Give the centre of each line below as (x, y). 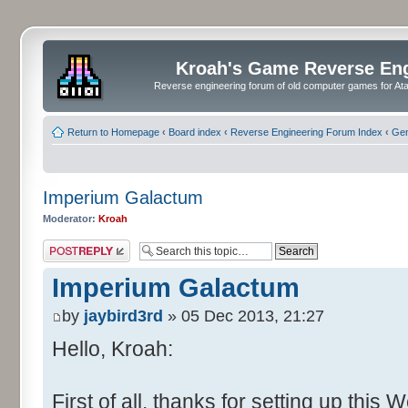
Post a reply (69, 245)
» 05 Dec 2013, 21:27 (244, 316)
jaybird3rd (123, 316)
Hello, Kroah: (112, 349)
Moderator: (69, 218)
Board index (195, 132)
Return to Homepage (113, 132)
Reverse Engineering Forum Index (306, 132)
